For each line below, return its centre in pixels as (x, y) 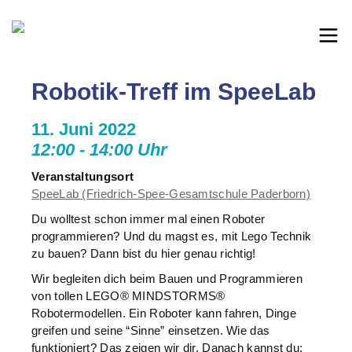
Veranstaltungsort (83, 176)
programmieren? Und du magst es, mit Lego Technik (172, 236)
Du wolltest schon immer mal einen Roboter (148, 219)
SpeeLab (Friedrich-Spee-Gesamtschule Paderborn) (171, 194)
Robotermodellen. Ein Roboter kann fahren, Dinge (164, 313)
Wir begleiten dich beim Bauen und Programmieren (167, 279)
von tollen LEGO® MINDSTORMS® (128, 296)
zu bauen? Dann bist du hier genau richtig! (144, 253)
